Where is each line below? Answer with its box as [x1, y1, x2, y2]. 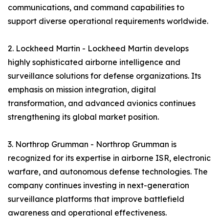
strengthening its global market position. [8, 112, 159, 122]
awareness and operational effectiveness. [8, 208, 167, 218]
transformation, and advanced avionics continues [8, 98, 196, 108]
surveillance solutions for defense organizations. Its [8, 71, 201, 81]
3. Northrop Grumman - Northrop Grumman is [8, 139, 176, 149]
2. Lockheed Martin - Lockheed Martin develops [8, 44, 189, 53]
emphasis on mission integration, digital [8, 85, 156, 94]
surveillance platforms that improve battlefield [8, 194, 184, 204]
